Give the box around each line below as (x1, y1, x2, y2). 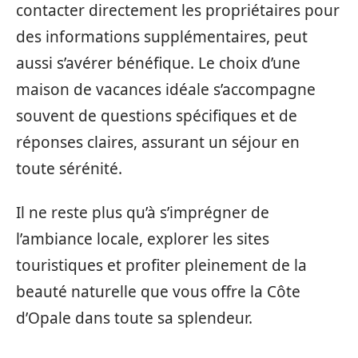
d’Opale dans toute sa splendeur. (16, 308, 253, 329)
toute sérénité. (16, 157, 122, 179)
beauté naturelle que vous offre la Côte (16, 281, 300, 303)
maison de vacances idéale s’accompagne (16, 78, 316, 100)
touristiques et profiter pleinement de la (16, 255, 307, 276)
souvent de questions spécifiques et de (16, 105, 297, 126)
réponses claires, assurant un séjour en (16, 131, 300, 153)
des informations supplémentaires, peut (16, 26, 308, 47)
